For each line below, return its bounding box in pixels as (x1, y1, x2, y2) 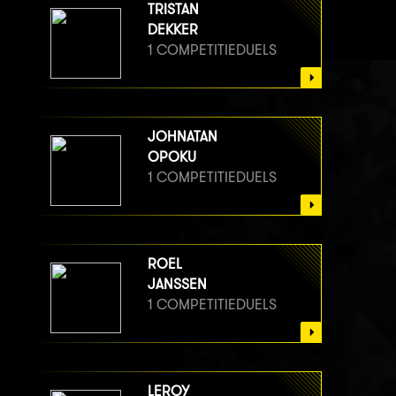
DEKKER (148, 20, 198, 38)
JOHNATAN (148, 127, 217, 145)
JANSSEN (148, 275, 207, 293)
